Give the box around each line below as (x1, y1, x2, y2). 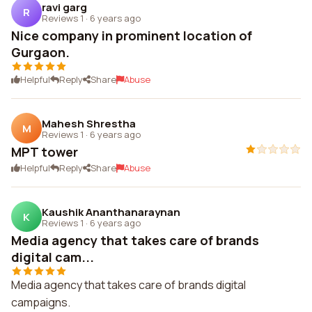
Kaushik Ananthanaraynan (42, 204, 180, 219)
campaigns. (11, 295, 70, 310)
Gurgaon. (11, 44, 70, 61)
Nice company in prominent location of (11, 27, 252, 44)
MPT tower (11, 143, 78, 160)
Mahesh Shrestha (42, 116, 136, 131)
